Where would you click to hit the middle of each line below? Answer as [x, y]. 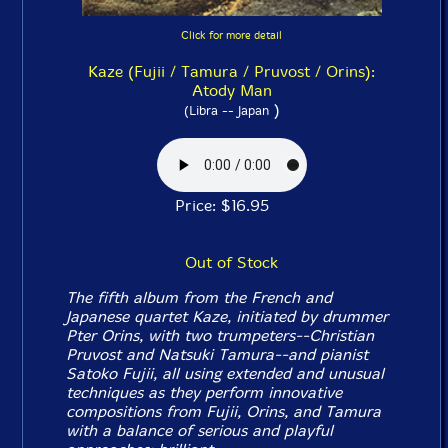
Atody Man [231, 90]
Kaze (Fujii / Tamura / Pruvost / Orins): [231, 71]
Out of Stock [231, 262]
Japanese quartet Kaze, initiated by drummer [227, 316]
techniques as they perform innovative [204, 392]
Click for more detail [231, 35]
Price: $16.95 [231, 205]
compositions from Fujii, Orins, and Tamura [224, 411]
